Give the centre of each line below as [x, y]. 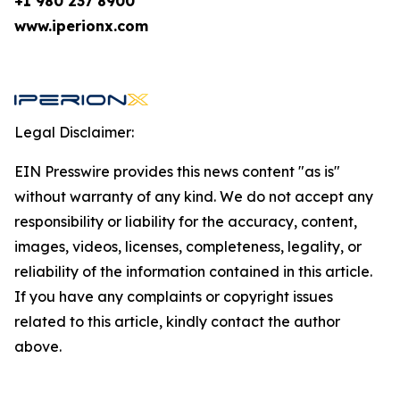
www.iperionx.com [81, 26]
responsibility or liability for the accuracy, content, [186, 221]
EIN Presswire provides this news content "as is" [177, 171]
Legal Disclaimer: [74, 132]
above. [38, 346]
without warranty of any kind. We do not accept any [194, 196]
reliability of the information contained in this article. [193, 271]
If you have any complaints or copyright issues [174, 296]
